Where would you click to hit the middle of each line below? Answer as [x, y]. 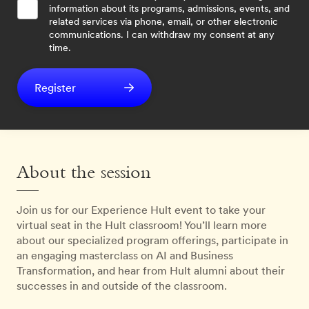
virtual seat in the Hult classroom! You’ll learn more [142, 225]
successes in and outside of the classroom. [122, 286]
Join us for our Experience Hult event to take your [141, 210]
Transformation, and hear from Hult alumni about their [151, 271]
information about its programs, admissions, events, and [169, 9]
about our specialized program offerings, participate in [152, 240]
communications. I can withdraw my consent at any [162, 35]
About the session [84, 174]
